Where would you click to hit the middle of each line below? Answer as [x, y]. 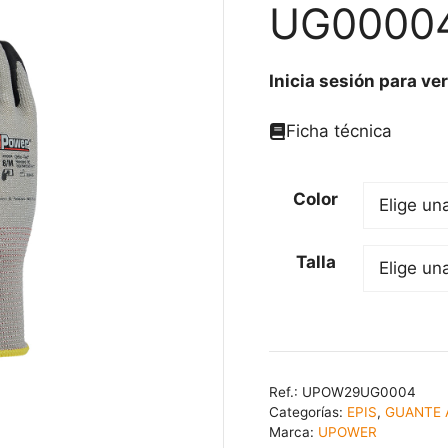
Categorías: [307, 411]
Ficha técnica [338, 130]
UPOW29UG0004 [358, 391]
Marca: [293, 431]
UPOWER [347, 431]
